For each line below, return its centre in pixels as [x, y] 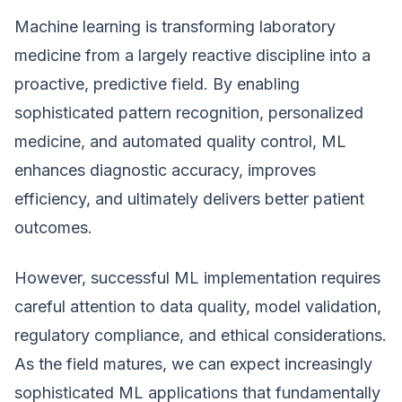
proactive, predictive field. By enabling [157, 84]
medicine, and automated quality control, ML [180, 141]
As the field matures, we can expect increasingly [193, 364]
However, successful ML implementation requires [197, 278]
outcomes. [53, 227]
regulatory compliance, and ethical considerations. [201, 335]
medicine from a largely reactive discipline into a [192, 55]
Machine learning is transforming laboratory [175, 26]
